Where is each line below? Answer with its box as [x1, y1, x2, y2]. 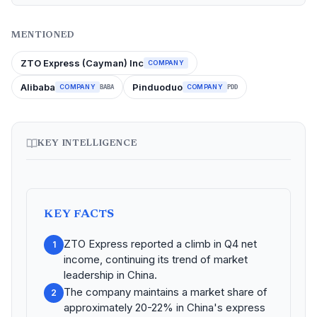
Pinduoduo [132, 81, 183, 93]
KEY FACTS [44, 209, 115, 220]
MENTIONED [11, 30, 75, 40]
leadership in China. [64, 268, 157, 282]
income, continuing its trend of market [64, 253, 248, 266]
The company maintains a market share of [64, 285, 267, 299]
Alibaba [21, 81, 55, 93]
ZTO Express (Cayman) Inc [21, 57, 144, 69]
